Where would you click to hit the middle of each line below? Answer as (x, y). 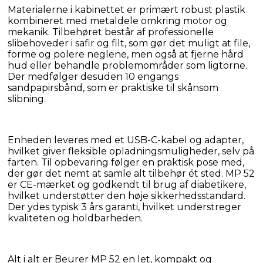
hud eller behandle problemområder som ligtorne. (127, 65)
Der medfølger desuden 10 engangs (93, 76)
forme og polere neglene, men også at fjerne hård (126, 54)
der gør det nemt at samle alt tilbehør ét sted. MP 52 (131, 173)
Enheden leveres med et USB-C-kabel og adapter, (126, 140)
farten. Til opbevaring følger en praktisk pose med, (126, 162)
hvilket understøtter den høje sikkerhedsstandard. (127, 195)
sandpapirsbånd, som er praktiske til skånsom (113, 87)
